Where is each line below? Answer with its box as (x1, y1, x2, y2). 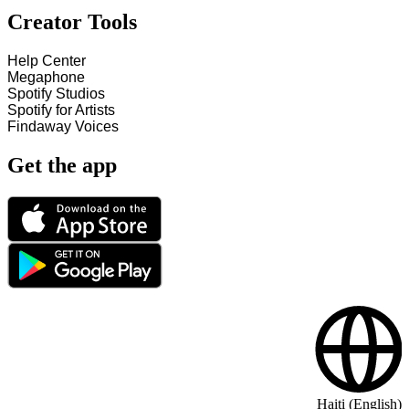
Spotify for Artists (7, 102, 115, 119)
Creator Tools (7, 10, 137, 35)
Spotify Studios (7, 86, 105, 102)
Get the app (7, 153, 117, 178)
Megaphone (7, 69, 85, 86)
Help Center (7, 53, 86, 69)
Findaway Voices (7, 119, 119, 135)
